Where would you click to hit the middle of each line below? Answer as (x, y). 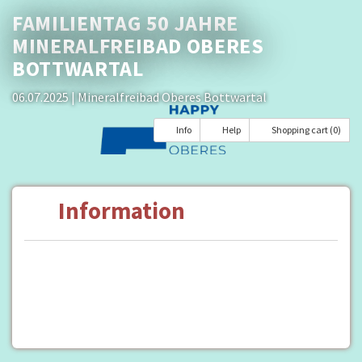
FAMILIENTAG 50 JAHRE (125, 23)
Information (119, 211)
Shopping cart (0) (306, 130)
